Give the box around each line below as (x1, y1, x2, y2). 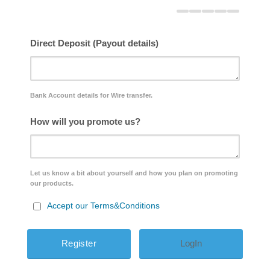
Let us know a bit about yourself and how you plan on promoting (30, 169, 238, 177)
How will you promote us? (30, 116, 140, 127)
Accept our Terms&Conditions (47, 201, 160, 211)
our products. (30, 180, 74, 187)
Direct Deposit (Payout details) (30, 38, 159, 49)
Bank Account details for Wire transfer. (30, 91, 152, 99)
